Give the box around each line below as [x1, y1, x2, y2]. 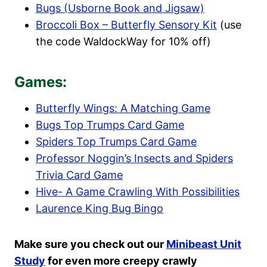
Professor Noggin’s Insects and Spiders [36, 151, 233, 164]
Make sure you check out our [14, 237, 166, 250]
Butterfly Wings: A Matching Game [36, 101, 210, 114]
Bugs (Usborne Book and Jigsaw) [36, 1, 204, 14]
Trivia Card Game [36, 168, 123, 181]
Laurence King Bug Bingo [36, 201, 163, 215]
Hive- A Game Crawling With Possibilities [36, 185, 240, 198]
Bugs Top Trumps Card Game [36, 118, 184, 131]
